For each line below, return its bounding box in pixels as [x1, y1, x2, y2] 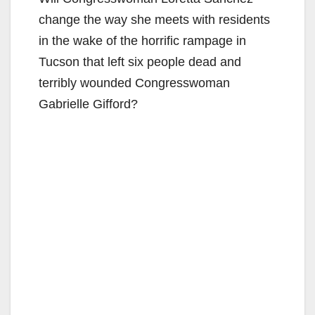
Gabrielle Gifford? [39, 96, 138, 111]
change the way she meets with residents [39, 12, 270, 27]
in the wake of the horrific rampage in [39, 33, 246, 48]
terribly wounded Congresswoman [39, 75, 230, 90]
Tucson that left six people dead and [39, 54, 241, 69]
